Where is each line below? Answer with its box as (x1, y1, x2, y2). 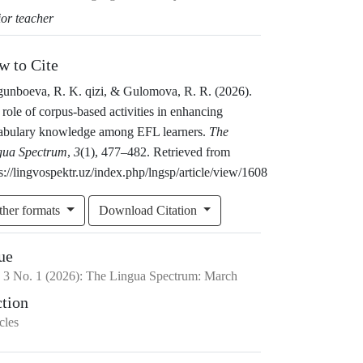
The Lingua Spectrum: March (86, 269, 237, 283)
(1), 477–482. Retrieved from (80, 145, 230, 159)
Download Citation (98, 203, 200, 217)
